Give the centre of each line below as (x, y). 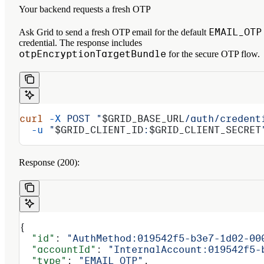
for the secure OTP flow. (213, 54)
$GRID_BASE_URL (143, 118)
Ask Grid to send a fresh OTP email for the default (114, 32)
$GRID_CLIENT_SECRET (205, 130)
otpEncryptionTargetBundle (93, 54)
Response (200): (49, 162)
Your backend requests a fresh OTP (85, 9)
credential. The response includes (80, 42)
